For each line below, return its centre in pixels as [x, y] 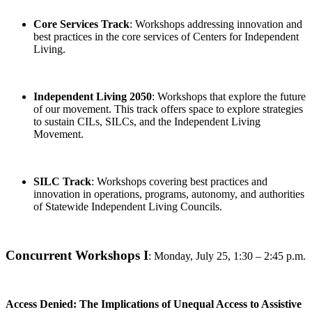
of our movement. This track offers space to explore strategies [168, 109]
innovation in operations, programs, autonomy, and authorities [169, 194]
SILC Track [62, 181]
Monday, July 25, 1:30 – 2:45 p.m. [230, 256]
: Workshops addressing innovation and [216, 24]
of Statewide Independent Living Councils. [128, 206]
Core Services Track [81, 24]
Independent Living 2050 [93, 96]
